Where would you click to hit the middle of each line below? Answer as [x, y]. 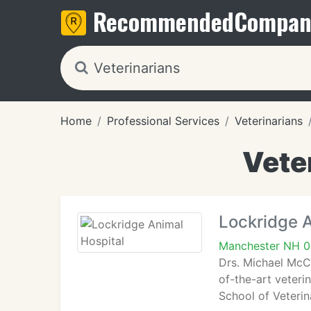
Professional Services [163, 121]
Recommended [163, 21]
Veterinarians [269, 121]
